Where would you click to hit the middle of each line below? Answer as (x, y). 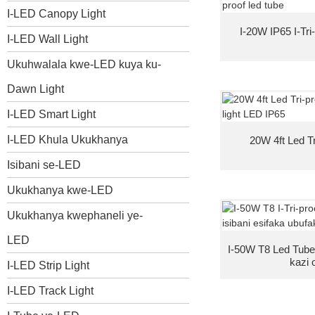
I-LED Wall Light (47, 39)
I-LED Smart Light (51, 114)
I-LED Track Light (50, 290)
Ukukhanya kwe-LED (60, 190)
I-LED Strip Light (48, 265)
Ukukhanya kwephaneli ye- (75, 215)
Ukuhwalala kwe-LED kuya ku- (84, 64)
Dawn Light (36, 89)
